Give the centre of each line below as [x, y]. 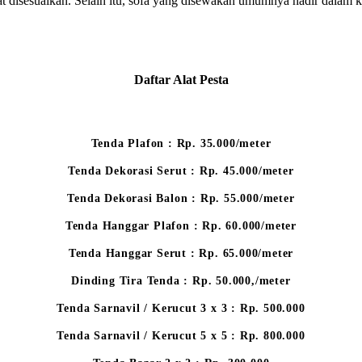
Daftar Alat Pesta [181, 79]
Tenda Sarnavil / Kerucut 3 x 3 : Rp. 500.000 [181, 309]
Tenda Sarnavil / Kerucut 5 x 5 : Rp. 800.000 [181, 336]
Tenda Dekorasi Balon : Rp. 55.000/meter [181, 199]
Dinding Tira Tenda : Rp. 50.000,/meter [181, 281]
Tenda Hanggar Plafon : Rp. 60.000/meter [181, 226]
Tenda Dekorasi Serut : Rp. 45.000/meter [181, 171]
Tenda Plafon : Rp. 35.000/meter [181, 144]
